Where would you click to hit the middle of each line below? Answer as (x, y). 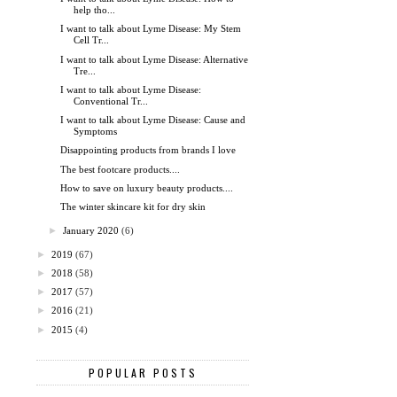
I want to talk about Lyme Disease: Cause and (153, 120)
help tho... (95, 10)
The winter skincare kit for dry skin (133, 207)
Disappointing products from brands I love (148, 150)
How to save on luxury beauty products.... (147, 187)
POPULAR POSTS (143, 373)
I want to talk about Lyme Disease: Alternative (155, 59)
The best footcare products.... (121, 169)
